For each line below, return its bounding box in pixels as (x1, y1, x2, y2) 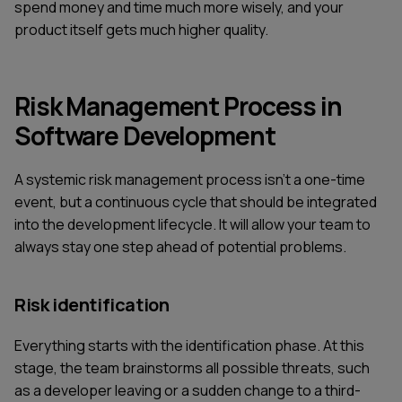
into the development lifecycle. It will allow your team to (14, 214, 371, 235)
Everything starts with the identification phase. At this (14, 336, 364, 356)
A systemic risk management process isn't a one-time (14, 170, 365, 190)
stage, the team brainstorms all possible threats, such (14, 358, 370, 379)
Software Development (14, 118, 275, 153)
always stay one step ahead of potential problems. (14, 237, 346, 258)
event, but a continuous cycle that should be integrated (14, 192, 377, 213)
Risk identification (14, 293, 170, 318)
